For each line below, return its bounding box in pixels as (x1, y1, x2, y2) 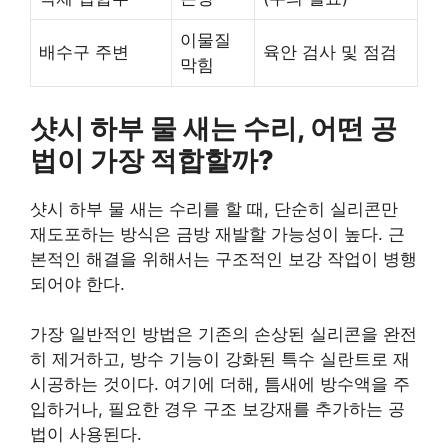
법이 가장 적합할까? (30, 143, 274, 177)
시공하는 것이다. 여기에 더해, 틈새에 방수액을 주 (30, 374, 410, 395)
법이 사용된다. (30, 424, 142, 445)
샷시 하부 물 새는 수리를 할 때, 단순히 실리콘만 (30, 198, 398, 219)
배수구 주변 (39, 42, 129, 63)
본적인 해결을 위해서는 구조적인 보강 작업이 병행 (30, 248, 417, 269)
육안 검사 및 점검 (263, 42, 397, 63)
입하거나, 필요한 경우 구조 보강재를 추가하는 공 (30, 399, 405, 420)
